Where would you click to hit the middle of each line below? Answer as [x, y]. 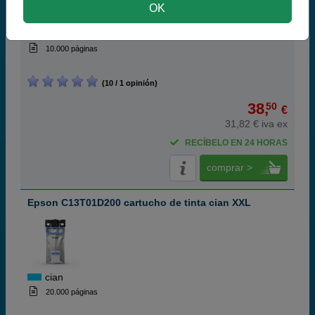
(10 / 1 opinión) [128, 83]
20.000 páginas [71, 292]
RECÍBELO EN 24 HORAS [236, 143]
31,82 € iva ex [256, 124]
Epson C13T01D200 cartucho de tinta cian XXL [139, 202]
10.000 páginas [71, 49]
